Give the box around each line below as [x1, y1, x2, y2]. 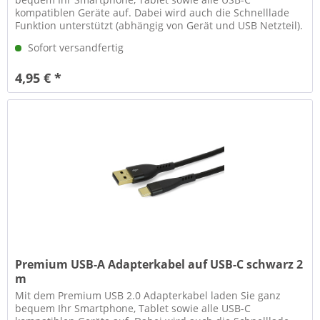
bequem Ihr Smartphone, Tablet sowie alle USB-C [15, 301, 251, 315]
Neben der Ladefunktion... [15, 31, 141, 46]
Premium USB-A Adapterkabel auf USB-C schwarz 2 [15, 256, 304, 272]
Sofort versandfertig [25, 41, 124, 55]
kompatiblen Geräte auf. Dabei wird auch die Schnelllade [15, 6, 290, 20]
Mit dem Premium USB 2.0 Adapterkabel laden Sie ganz [15, 288, 281, 302]
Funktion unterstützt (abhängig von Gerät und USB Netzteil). [15, 19, 304, 33]
